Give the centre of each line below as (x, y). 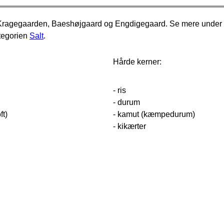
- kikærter (129, 126)
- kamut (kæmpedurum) (154, 114)
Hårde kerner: (137, 62)
